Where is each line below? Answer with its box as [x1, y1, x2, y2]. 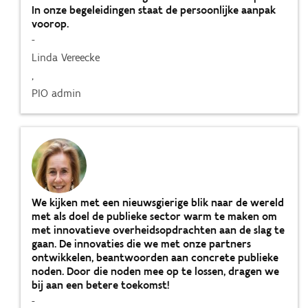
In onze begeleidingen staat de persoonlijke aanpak [32, 3, 276, 16]
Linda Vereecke [32, 51, 100, 64]
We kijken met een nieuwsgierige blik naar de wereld [32, 196, 284, 209]
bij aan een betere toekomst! [32, 278, 172, 291]
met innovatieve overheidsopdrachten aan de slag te [32, 223, 285, 236]
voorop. [32, 17, 69, 30]
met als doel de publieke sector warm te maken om [32, 210, 277, 223]
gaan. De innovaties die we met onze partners [32, 237, 251, 250]
